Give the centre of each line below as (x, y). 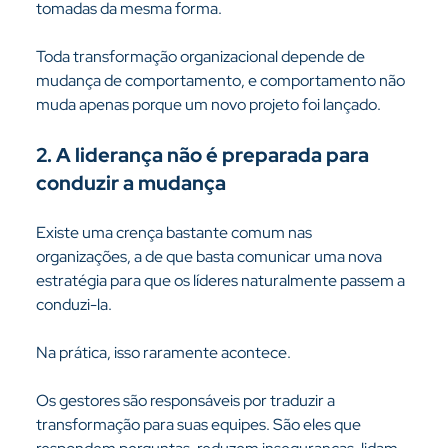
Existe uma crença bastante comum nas (175, 232)
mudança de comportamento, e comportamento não (221, 80)
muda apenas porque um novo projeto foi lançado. (208, 104)
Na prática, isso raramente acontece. (163, 352)
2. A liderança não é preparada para (204, 155)
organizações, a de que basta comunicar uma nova (210, 256)
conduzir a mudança (130, 183)
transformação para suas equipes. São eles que (199, 424)
